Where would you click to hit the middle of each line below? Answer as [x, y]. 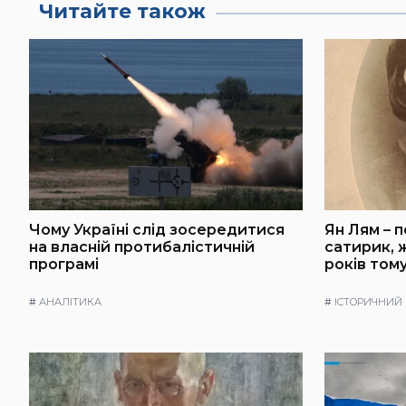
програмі [64, 264]
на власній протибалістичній [142, 246]
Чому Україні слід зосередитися [157, 229]
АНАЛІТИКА [70, 302]
